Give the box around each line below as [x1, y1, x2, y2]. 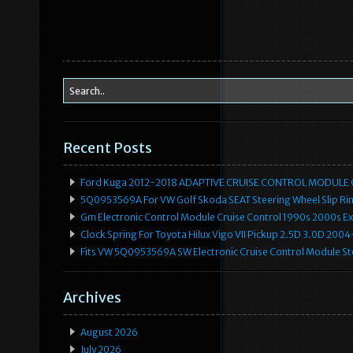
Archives [63, 288, 121, 307]
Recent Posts [63, 139, 152, 158]
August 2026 [80, 326, 138, 339]
